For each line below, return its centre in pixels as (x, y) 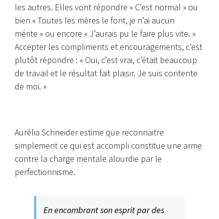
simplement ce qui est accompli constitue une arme (108, 146)
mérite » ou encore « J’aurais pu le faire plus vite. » (105, 34)
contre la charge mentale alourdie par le (88, 159)
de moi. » (31, 87)
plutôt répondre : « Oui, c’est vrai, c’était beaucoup (106, 60)
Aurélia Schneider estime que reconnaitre (89, 132)
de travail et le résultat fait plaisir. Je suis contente (106, 73)
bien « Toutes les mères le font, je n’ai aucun (95, 21)
